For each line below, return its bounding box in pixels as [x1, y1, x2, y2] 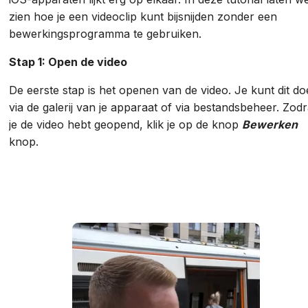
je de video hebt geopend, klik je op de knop [9, 118, 243, 132]
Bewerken [242, 118, 298, 132]
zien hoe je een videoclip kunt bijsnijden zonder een [9, 10, 278, 24]
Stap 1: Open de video [9, 55, 131, 69]
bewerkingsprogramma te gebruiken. [9, 27, 206, 41]
